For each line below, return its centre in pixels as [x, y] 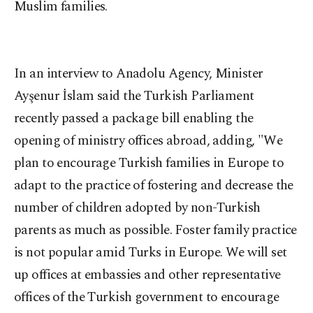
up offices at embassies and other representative [147, 275]
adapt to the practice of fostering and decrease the [154, 185]
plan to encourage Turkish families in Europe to [149, 163]
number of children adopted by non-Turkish [137, 208]
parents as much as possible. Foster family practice [155, 230]
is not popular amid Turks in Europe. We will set [151, 253]
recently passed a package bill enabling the [134, 118]
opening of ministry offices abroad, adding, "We [148, 141]
